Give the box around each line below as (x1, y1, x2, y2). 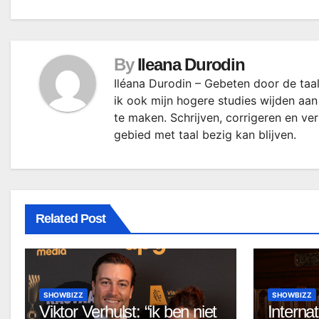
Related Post (36, 211, 106, 226)
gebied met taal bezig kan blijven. (114, 127, 296, 142)
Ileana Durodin (137, 54, 245, 74)
